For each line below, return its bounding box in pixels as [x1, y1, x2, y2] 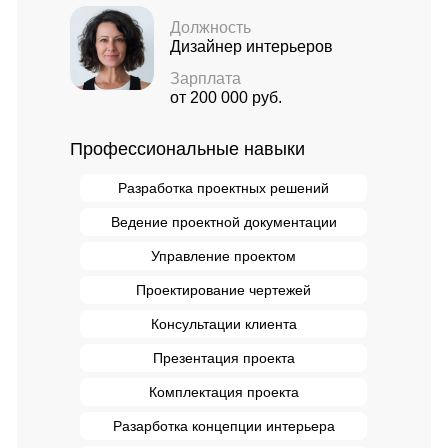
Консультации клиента [150, 316, 297, 332]
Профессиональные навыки [70, 139, 305, 159]
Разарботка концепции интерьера [112, 418, 335, 434]
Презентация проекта [152, 350, 295, 366]
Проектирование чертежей [136, 282, 311, 298]
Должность [170, 19, 251, 36]
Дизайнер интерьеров [170, 38, 333, 55]
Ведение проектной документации [110, 214, 337, 230]
